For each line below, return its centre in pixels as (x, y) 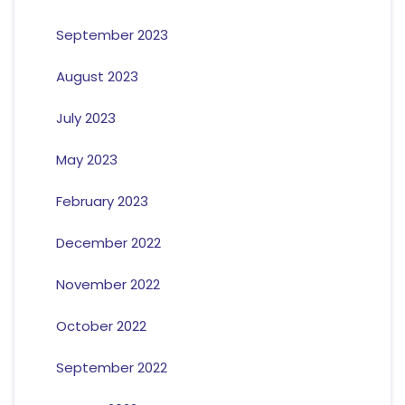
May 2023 (86, 159)
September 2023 (112, 34)
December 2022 (108, 242)
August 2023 (97, 76)
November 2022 (108, 284)
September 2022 (111, 367)
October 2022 (101, 325)
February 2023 (102, 201)
